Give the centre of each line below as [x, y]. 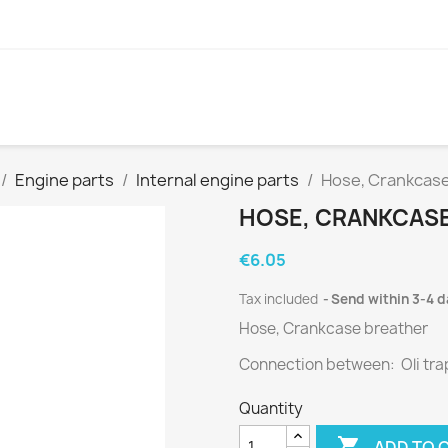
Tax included [280, 299]
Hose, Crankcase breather [333, 329]
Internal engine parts [217, 180]
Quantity [271, 409]
